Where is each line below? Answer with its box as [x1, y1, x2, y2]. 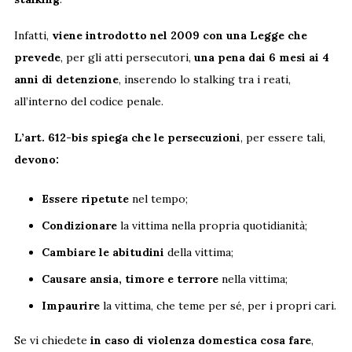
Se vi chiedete [13, 332, 87, 347]
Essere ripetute [41, 191, 129, 206]
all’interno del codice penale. [13, 93, 163, 108]
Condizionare [41, 218, 117, 233]
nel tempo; [128, 191, 188, 206]
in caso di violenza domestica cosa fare [86, 332, 311, 347]
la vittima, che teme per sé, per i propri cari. [99, 298, 336, 313]
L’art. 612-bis [13, 130, 88, 145]
